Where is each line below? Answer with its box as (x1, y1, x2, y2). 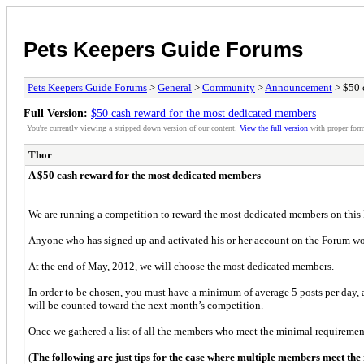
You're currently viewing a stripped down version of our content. (27, 123, 240, 132)
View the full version (240, 123, 308, 132)
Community (202, 80, 255, 93)
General (158, 80, 192, 93)
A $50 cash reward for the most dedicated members (28, 168, 261, 181)
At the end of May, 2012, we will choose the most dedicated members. (28, 259, 334, 272)
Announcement (265, 80, 332, 93)
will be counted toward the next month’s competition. (28, 298, 263, 311)
